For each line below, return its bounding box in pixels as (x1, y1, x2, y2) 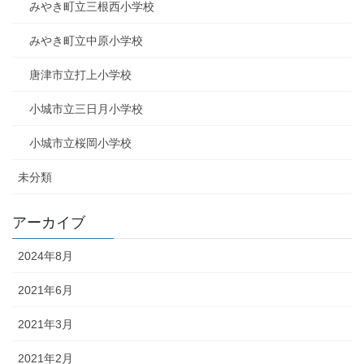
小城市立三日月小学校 (29, 102, 143, 115)
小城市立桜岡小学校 (29, 136, 132, 149)
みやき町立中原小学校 (29, 33, 143, 47)
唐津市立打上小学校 (29, 67, 132, 81)
